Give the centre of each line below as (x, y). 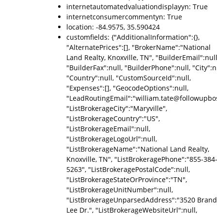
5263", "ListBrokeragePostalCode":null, (128, 169)
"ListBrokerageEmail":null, (108, 129)
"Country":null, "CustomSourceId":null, (129, 78)
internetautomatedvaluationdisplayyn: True (137, 7)
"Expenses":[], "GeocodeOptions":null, (127, 88)
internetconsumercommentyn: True (124, 17)
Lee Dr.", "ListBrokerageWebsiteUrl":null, (132, 210)
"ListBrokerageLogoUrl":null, (112, 139)
